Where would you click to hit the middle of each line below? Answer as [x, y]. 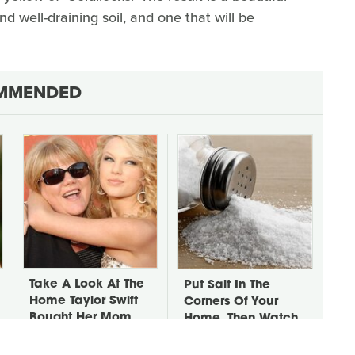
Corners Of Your [231, 302]
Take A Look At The [87, 284]
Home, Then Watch [241, 319]
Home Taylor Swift [84, 301]
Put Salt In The [227, 285]
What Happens [229, 335]
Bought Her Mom [80, 318]
